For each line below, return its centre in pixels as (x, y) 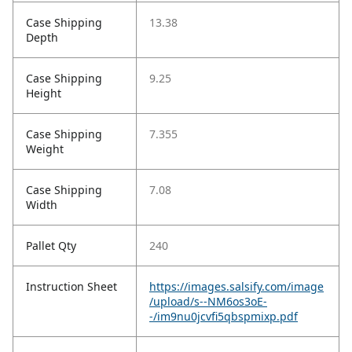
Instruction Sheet (71, 287)
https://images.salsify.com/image (236, 287)
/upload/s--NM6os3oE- (208, 302)
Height (44, 93)
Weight (45, 149)
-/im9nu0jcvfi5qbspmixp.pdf (224, 317)
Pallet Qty (51, 246)
